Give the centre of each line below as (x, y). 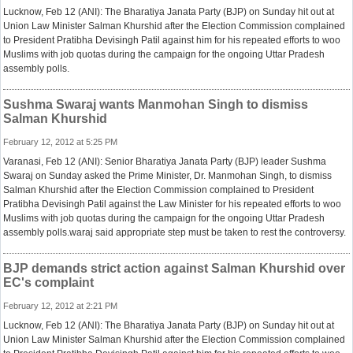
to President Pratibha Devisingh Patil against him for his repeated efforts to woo (172, 40)
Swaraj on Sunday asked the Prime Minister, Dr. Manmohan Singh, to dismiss (167, 176)
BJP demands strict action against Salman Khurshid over (174, 268)
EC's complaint (48, 282)
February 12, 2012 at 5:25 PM (60, 142)
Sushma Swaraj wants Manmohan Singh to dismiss (156, 104)
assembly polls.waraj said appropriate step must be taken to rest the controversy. (175, 232)
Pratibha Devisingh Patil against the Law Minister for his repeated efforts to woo (172, 204)
